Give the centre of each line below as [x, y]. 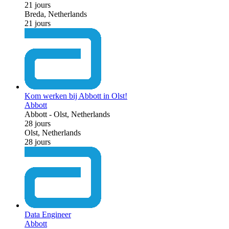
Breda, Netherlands [56, 14]
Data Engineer [48, 214]
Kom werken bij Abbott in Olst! [76, 96]
